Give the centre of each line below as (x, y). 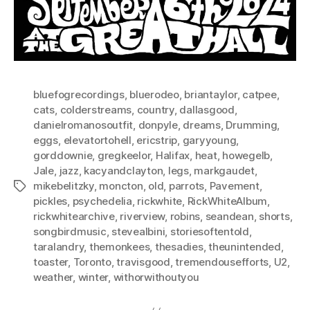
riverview (143, 216)
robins (185, 216)
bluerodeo (154, 94)
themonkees (119, 246)
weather (53, 277)
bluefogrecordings (79, 94)
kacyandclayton (124, 170)
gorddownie (63, 155)
